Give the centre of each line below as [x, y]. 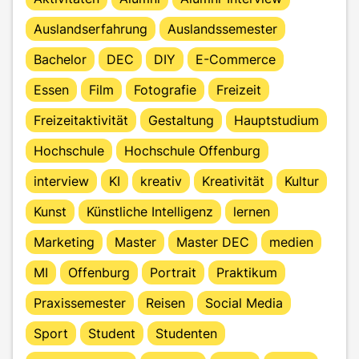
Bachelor [60, 59]
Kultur [302, 181]
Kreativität [233, 181]
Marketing [64, 242]
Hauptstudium [276, 120]
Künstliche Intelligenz [150, 211]
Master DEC [213, 242]
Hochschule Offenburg [192, 150]
